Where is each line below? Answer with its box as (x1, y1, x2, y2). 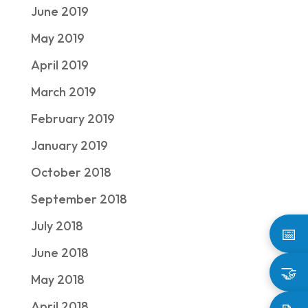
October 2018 (30, 164, 111, 180)
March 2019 (30, 84, 96, 100)
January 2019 (30, 137, 108, 153)
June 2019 (30, 3, 89, 19)
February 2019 (30, 111, 115, 126)
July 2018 (30, 218, 83, 234)
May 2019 (30, 30, 85, 46)
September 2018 (30, 191, 127, 207)
